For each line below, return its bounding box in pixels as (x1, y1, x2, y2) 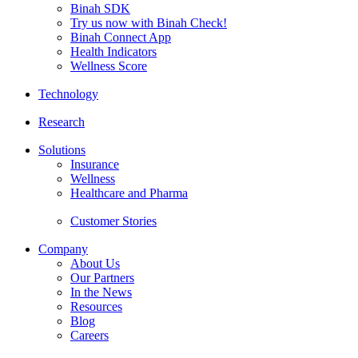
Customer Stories (70, 213, 157, 228)
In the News (70, 284, 132, 299)
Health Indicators (70, 44, 157, 58)
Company (38, 241, 88, 256)
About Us (70, 256, 120, 270)
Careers (70, 328, 109, 342)
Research (38, 114, 85, 129)
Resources (70, 299, 122, 313)
